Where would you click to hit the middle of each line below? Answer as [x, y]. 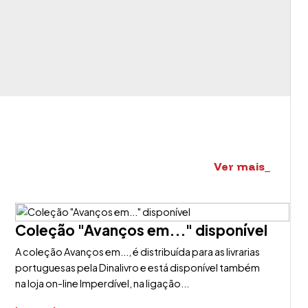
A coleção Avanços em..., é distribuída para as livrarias [137, 252]
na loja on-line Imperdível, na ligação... [102, 283]
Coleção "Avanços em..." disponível [141, 230]
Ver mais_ [242, 166]
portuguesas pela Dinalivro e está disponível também [137, 267]
